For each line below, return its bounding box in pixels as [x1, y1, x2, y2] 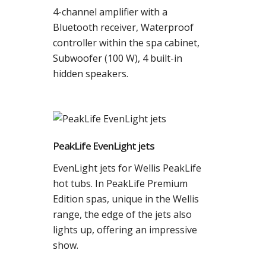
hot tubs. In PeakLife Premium [53, 177, 188, 190]
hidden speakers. [53, 67, 128, 80]
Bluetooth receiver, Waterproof [53, 21, 194, 34]
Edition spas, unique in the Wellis [53, 192, 199, 205]
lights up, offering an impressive [53, 223, 197, 236]
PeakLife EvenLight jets [53, 139, 154, 153]
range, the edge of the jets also [53, 208, 192, 221]
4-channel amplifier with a [53, 5, 167, 18]
